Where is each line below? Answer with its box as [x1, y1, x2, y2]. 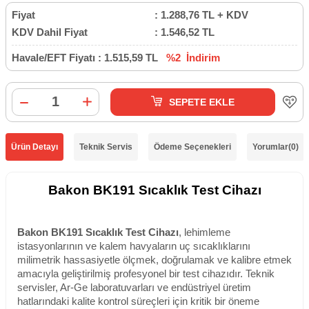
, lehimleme [179, 226, 230, 238]
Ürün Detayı [11, 141, 58, 152]
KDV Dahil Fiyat [12, 26, 88, 38]
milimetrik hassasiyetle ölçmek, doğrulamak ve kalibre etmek [17, 254, 292, 266]
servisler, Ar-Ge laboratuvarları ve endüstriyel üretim [17, 281, 251, 293]
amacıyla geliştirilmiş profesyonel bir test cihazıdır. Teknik [17, 268, 275, 279]
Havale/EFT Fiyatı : [12, 51, 104, 63]
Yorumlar [252, 141, 288, 152]
